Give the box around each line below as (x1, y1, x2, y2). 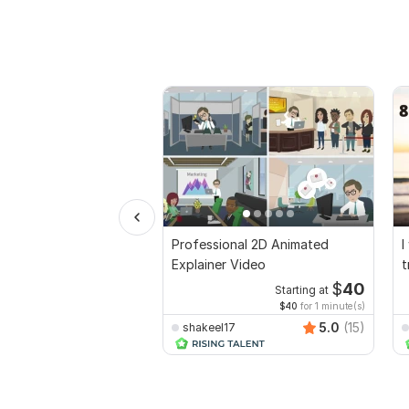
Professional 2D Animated (172, 236, 329, 253)
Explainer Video (172, 257, 266, 273)
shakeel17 (183, 320, 236, 334)
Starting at (274, 284, 329, 298)
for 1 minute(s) (298, 300, 365, 312)
